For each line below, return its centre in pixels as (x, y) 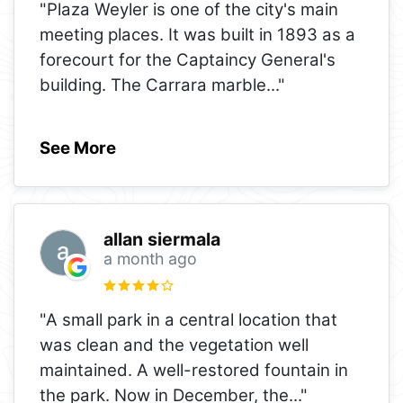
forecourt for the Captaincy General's (188, 59)
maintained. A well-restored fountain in (194, 370)
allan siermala (161, 240)
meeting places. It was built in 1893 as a (197, 34)
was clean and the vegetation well (174, 345)
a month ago (150, 259)
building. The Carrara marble (153, 85)
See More (78, 148)
